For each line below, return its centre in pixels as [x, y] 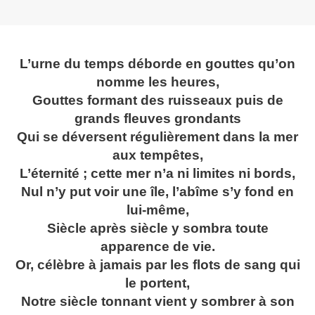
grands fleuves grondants [157, 119]
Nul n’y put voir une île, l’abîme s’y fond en [157, 192]
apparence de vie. [157, 247]
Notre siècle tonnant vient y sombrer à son [157, 302]
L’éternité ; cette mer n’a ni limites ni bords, [157, 174]
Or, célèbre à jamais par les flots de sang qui [157, 265]
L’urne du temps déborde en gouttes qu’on [157, 64]
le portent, [157, 283]
